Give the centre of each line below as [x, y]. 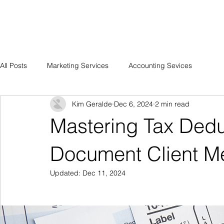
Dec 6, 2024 [133, 104]
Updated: [66, 173]
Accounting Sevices [160, 65]
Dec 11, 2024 [104, 173]
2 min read [172, 104]
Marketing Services [78, 65]
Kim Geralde [92, 104]
